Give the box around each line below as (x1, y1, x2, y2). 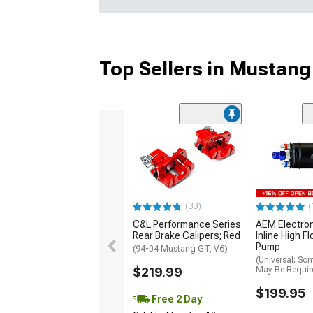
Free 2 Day (150, 293, 202, 305)
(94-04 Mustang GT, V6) (133, 244, 228, 254)
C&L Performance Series (133, 219, 241, 231)
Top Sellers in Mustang (99, 57, 311, 80)
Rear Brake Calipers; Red (133, 230, 240, 242)
